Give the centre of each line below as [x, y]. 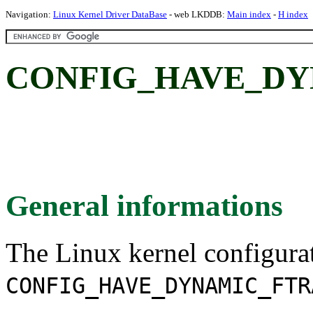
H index [293, 14]
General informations [144, 205]
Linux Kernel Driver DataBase [110, 14]
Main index [249, 14]
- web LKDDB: [197, 14]
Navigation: [29, 14]
